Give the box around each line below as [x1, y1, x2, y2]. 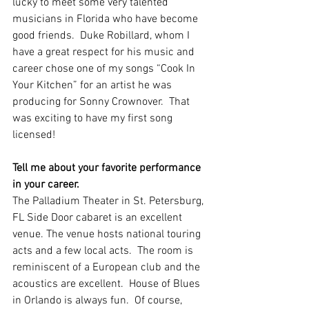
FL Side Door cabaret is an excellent [12, 211, 185, 225]
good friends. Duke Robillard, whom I [12, 29, 192, 43]
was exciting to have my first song [12, 112, 175, 126]
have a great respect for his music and [12, 46, 197, 59]
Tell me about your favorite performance [12, 161, 203, 175]
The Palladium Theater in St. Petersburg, [12, 195, 206, 208]
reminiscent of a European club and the [12, 261, 203, 275]
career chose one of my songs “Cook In [12, 62, 198, 76]
